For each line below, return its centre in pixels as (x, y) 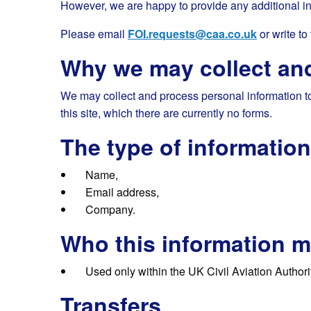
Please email (94, 34)
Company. (110, 209)
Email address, (122, 192)
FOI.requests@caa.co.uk (192, 34)
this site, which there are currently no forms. (166, 113)
